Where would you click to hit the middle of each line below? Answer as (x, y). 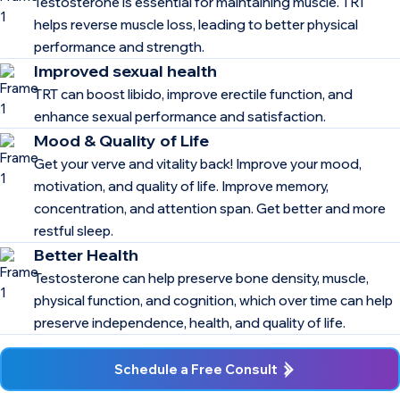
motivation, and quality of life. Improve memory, (181, 186)
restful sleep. (74, 230)
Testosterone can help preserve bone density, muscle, (201, 278)
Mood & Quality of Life (121, 140)
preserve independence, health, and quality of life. (190, 322)
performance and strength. (119, 46)
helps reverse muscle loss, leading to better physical (196, 24)
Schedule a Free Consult (196, 370)
